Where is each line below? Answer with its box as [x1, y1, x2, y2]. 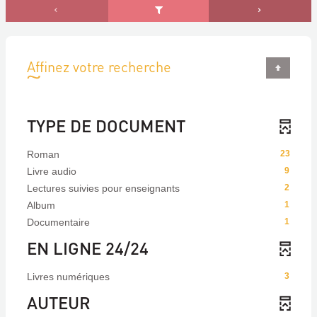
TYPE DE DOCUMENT [27, 115, 185, 137]
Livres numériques [27, 271, 110, 282]
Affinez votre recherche [27, 57, 171, 76]
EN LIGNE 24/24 [27, 237, 149, 259]
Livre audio [27, 166, 76, 177]
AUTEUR [27, 292, 91, 313]
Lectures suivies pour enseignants [27, 183, 180, 194]
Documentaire [27, 217, 90, 228]
